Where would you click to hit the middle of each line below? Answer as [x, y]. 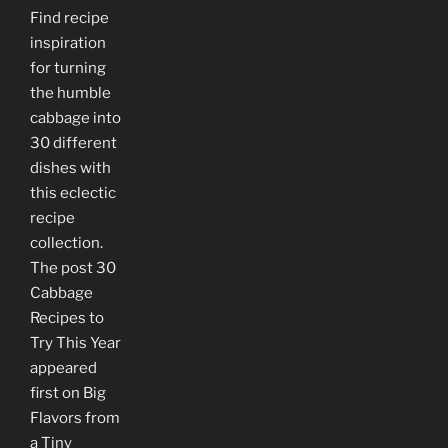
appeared [63, 367]
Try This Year [75, 342]
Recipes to [67, 317]
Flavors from [75, 417]
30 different [73, 142]
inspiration [68, 42]
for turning [68, 67]
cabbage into [75, 117]
